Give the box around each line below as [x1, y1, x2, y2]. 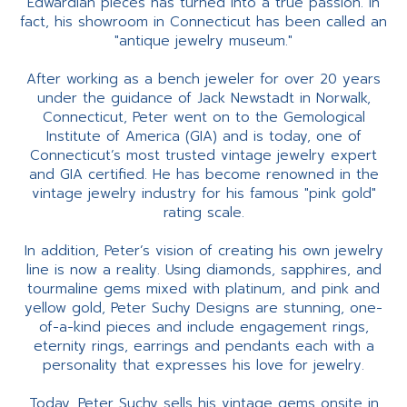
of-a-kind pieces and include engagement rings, [38, 317, 369, 338]
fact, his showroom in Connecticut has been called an [20, 12, 387, 33]
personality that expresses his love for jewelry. [43, 355, 364, 376]
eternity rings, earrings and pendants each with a [33, 336, 374, 357]
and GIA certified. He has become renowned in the [28, 164, 379, 185]
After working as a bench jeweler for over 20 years [26, 69, 381, 90]
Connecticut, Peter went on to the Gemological [42, 107, 365, 128]
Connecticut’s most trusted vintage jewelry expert [30, 145, 377, 166]
